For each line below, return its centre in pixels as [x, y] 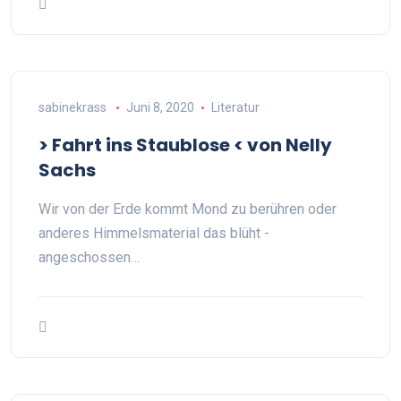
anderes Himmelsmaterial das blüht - [154, 233]
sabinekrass [73, 107]
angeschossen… [89, 257]
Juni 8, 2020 [160, 107]
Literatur [235, 107]
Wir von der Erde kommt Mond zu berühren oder [188, 209]
